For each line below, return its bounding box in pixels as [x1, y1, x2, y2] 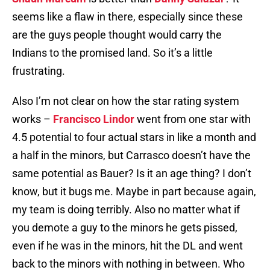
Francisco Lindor [53, 113, 134, 126]
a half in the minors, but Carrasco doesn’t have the [12, 149, 251, 162]
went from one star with [134, 113, 251, 126]
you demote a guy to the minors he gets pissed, [12, 221, 237, 234]
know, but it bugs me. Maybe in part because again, [12, 185, 256, 198]
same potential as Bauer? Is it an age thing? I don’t [12, 167, 251, 180]
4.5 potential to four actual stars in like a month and [12, 131, 256, 144]
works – [12, 113, 53, 126]
